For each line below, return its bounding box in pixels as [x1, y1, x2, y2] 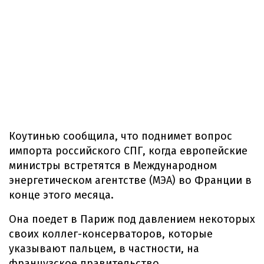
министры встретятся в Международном [9, 159, 217, 172]
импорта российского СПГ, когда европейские [9, 144, 247, 157]
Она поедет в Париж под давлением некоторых [9, 213, 255, 226]
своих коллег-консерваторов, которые [9, 227, 213, 240]
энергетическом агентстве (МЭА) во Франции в [9, 174, 252, 187]
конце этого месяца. [9, 189, 114, 202]
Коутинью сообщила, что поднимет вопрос [9, 130, 232, 143]
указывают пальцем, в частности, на [9, 242, 199, 255]
